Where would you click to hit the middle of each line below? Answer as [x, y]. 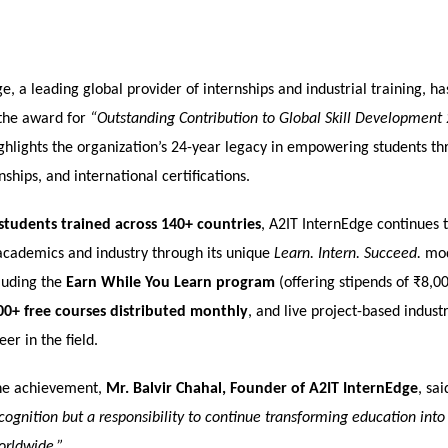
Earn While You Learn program [170, 283]
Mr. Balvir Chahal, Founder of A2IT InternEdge [262, 388]
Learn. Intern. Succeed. [347, 254]
